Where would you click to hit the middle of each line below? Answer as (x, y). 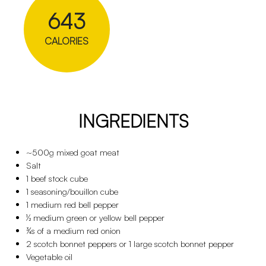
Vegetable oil (49, 257)
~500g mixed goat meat (73, 152)
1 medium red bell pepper (72, 205)
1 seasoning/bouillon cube (72, 191)
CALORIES (66, 41)
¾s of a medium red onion (73, 231)
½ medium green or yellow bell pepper (95, 218)
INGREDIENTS (133, 121)
